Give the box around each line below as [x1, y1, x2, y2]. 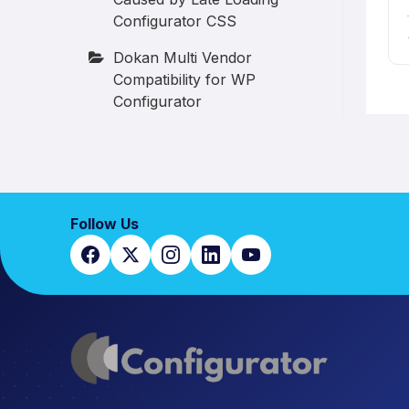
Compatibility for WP [113, 70, 257, 89]
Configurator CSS [113, 12, 237, 30]
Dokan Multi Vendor [113, 48, 253, 67]
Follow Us [70, 215, 140, 233]
